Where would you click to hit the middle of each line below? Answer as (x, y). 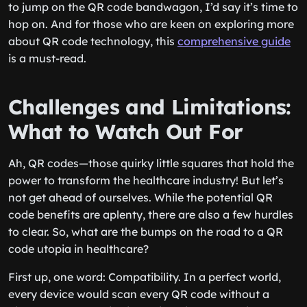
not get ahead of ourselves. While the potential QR (140, 197)
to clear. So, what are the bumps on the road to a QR (146, 232)
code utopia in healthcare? (78, 249)
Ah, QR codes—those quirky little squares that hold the (151, 163)
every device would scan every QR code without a (139, 294)
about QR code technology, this (93, 41)
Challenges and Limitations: (150, 107)
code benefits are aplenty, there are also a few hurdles (151, 214)
